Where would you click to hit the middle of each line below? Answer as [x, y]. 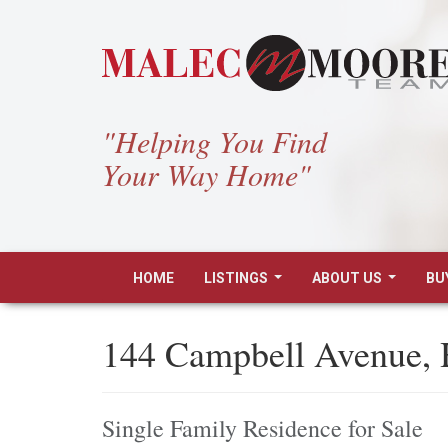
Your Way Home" [206, 174]
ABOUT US [347, 278]
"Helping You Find [214, 141]
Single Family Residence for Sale [262, 428]
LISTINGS [236, 278]
